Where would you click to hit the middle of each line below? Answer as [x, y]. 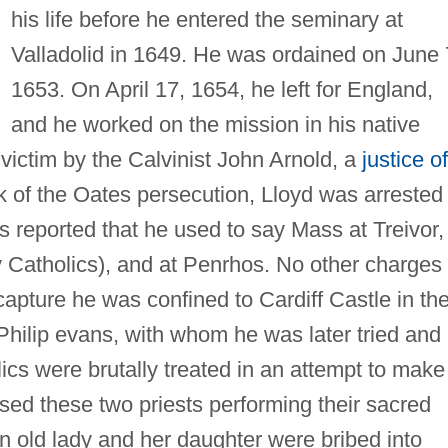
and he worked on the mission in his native [215, 124]
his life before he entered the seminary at [206, 19]
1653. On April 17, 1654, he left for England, [221, 89]
